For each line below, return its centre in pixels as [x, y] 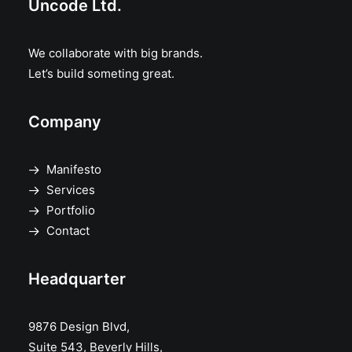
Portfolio [70, 210]
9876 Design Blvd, [79, 326]
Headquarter [77, 279]
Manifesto [73, 169]
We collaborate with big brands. [115, 53]
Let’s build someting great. [101, 73]
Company [65, 122]
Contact [68, 231]
